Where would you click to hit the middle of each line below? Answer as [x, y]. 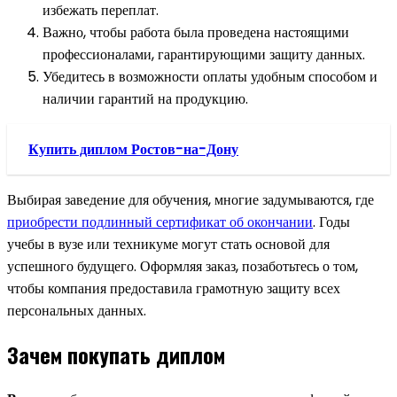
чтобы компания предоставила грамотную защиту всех [174, 288]
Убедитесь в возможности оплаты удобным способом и [210, 76]
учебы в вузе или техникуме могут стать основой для [168, 244]
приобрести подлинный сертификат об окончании [160, 222]
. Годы [331, 222]
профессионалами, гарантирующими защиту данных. [204, 54]
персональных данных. [77, 310]
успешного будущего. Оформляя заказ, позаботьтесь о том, [183, 266]
